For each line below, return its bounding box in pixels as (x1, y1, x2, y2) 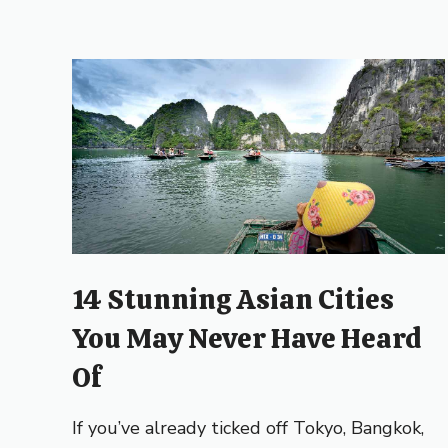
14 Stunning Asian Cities (72, 280, 394, 317)
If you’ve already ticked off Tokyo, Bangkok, (72, 415, 424, 440)
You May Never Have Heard (72, 319, 422, 356)
